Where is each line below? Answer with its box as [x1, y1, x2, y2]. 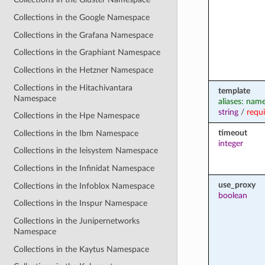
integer [218, 138, 243, 148]
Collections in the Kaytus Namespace [14, 244, 150, 254]
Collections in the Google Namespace [14, 13, 150, 22]
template [218, 86, 250, 95]
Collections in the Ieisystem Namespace [14, 146, 159, 156]
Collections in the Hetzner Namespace [14, 65, 154, 75]
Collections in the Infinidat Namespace [14, 164, 155, 173]
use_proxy [218, 180, 256, 189]
